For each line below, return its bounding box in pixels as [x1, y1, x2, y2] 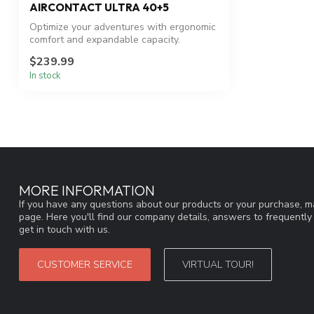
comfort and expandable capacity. [29, 33, 180, 47]
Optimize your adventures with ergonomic [29, 20, 216, 34]
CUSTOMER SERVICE [37, 258, 132, 272]
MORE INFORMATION [19, 182, 155, 200]
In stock [29, 69, 61, 83]
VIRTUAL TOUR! [182, 258, 254, 272]
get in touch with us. [19, 223, 110, 237]
